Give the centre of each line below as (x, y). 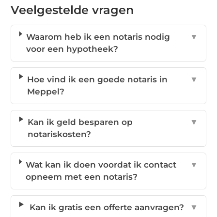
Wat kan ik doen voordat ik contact (101, 165)
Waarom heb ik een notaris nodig (98, 37)
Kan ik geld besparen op (80, 122)
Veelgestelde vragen (72, 10)
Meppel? (46, 92)
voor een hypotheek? (72, 49)
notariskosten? (59, 134)
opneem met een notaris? (81, 177)
